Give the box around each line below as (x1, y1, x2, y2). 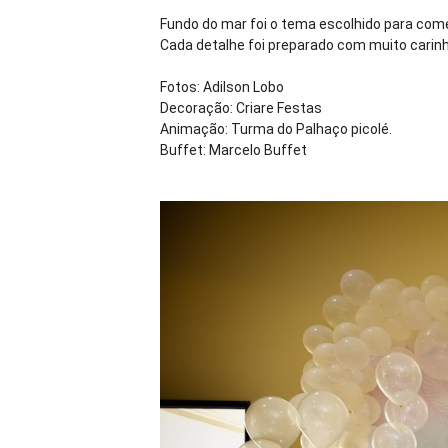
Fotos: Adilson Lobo (160, 79, 287, 95)
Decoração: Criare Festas (160, 100, 322, 116)
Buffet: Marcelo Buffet (160, 142, 310, 158)
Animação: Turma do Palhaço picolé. (160, 121, 392, 137)
